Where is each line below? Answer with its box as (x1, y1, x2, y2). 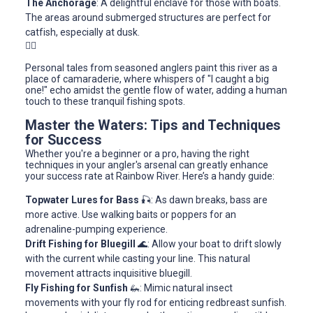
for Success (25, 131, 102, 148)
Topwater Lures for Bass (25, 194, 139, 206)
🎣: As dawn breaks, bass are (139, 194, 268, 206)
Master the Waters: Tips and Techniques (25, 117, 281, 133)
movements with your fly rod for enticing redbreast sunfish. (25, 297, 286, 309)
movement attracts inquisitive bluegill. (25, 268, 192, 279)
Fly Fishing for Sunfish (25, 282, 128, 294)
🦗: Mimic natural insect (128, 282, 233, 294)
